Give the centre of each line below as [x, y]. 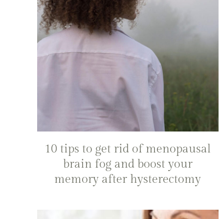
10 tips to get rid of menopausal [128, 149]
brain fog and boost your [128, 164]
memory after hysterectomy [128, 179]
